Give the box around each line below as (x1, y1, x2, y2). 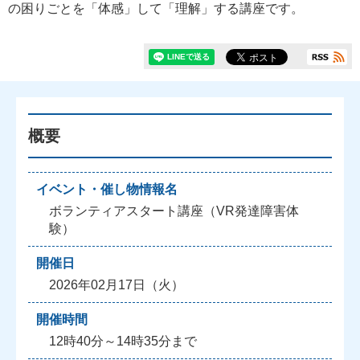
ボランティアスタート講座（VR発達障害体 (49, 203, 299, 218)
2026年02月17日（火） (49, 277, 184, 292)
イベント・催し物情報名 (36, 182, 178, 196)
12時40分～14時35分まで (49, 333, 197, 348)
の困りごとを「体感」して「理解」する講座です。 (8, 2, 304, 16)
